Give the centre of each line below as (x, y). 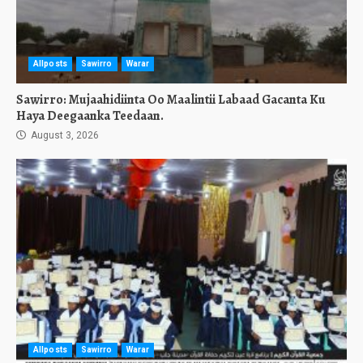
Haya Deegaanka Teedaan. (90, 116)
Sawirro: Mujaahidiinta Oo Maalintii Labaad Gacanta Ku (171, 100)
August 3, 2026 (64, 135)
